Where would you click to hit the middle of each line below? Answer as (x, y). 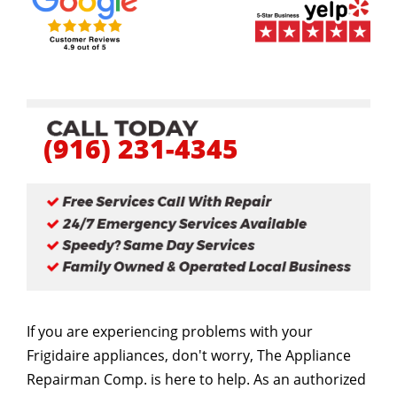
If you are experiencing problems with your (170, 331)
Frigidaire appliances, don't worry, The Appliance (189, 355)
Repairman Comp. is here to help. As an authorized (196, 379)
